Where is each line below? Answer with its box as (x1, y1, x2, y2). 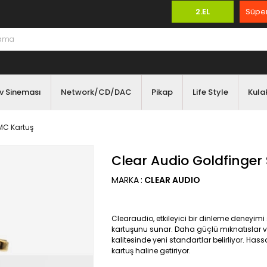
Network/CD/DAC (60, 86, 132, 98)
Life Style (192, 86, 228, 98)
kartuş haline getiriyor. (111, 246, 193, 256)
